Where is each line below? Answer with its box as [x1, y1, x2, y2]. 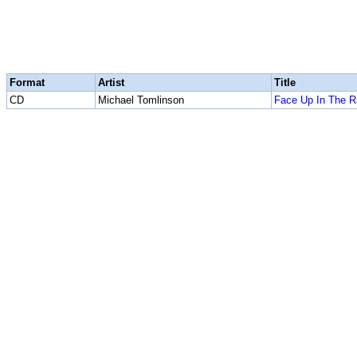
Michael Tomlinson [98, 94, 184, 106]
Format [10, 76, 45, 88]
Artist [98, 76, 124, 88]
